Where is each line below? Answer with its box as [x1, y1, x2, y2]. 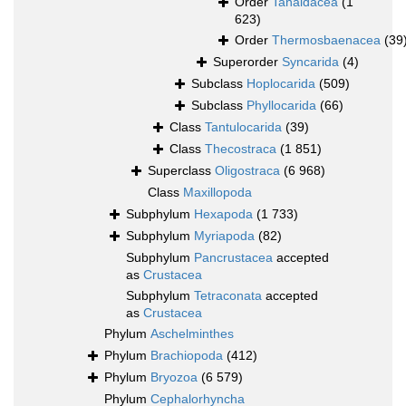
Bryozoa [150, 370, 198, 385]
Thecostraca [205, 141, 276, 157]
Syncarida [282, 54, 339, 70]
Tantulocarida [205, 120, 282, 135]
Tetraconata [194, 288, 262, 304]
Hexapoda [194, 207, 253, 222]
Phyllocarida [246, 98, 316, 113]
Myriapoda [194, 228, 255, 244]
